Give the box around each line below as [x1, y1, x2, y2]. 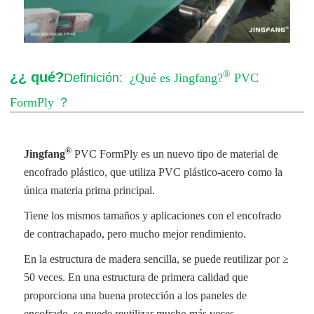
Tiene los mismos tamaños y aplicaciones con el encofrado [24, 209, 282, 221]
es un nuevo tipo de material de [141, 147, 279, 160]
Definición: [64, 70, 127, 85]
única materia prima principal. [24, 184, 158, 196]
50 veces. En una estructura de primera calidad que [24, 271, 249, 283]
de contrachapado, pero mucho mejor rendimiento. [24, 227, 252, 240]
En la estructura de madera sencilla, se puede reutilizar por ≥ [24, 252, 289, 265]
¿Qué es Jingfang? [126, 70, 224, 85]
